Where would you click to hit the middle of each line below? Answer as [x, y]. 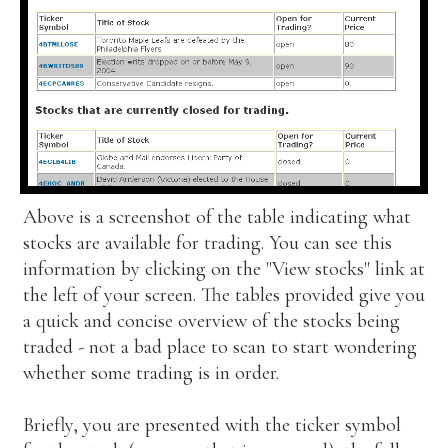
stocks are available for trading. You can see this [207, 243]
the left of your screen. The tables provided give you [223, 295]
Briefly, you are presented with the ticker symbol [211, 425]
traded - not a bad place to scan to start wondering [219, 347]
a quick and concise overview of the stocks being [211, 321]
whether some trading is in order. [150, 373]
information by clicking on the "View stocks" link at [223, 269]
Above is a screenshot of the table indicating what [216, 217]
